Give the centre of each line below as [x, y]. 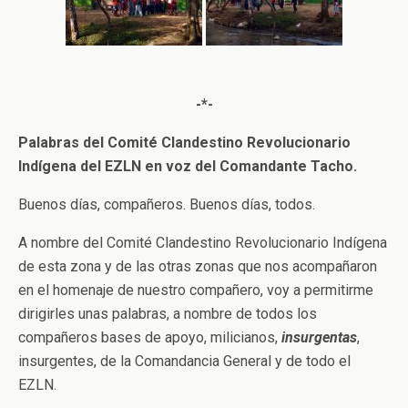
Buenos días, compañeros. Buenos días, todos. [167, 204]
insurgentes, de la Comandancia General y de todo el [184, 361]
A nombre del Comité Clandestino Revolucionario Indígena [203, 243]
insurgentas [319, 337]
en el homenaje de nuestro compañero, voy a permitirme [196, 290]
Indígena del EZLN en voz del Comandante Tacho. [188, 166]
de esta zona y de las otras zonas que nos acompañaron [198, 266]
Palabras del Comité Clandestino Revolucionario [184, 143]
